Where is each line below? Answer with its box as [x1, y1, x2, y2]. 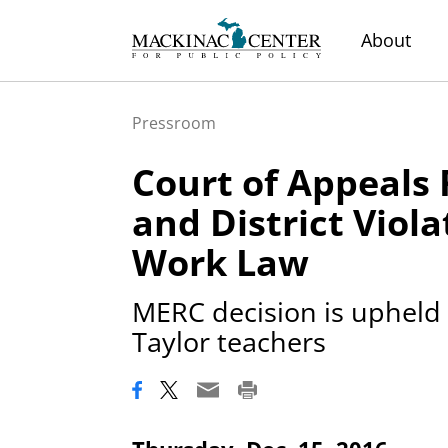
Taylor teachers [132, 322, 326, 360]
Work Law [132, 238, 309, 287]
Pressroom [132, 112, 216, 134]
